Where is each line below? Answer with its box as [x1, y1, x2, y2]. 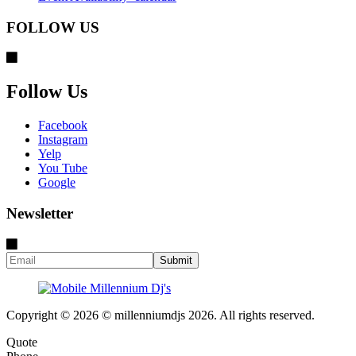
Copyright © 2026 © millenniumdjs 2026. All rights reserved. [6, 308, 315, 322]
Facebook [38, 118, 87, 133]
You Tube [38, 161, 87, 176]
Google [38, 176, 75, 190]
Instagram [38, 133, 87, 147]
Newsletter [6, 204, 73, 222]
